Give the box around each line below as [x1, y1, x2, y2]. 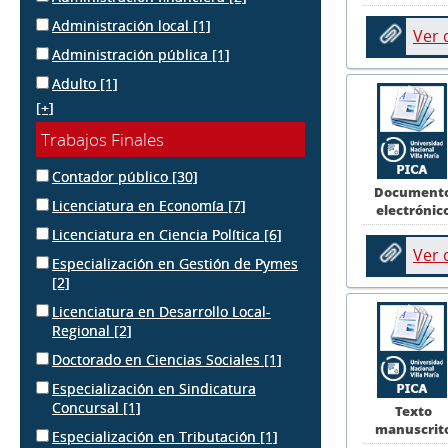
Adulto [52, 74, 100, 93]
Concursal [52, 398, 123, 417]
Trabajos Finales [41, 128, 164, 151]
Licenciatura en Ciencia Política [52, 225, 264, 244]
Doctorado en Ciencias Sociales [52, 350, 264, 369]
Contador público [52, 167, 172, 186]
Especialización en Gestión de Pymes [52, 254, 298, 273]
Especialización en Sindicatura [52, 379, 256, 398]
